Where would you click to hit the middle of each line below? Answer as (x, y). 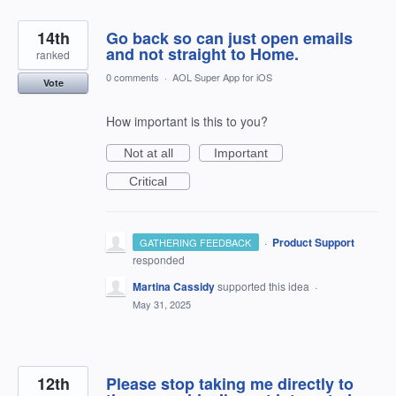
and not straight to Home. (202, 54)
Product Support (313, 243)
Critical (148, 182)
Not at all (148, 153)
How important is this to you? (187, 122)
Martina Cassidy (174, 287)
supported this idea (265, 286)
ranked (53, 55)
